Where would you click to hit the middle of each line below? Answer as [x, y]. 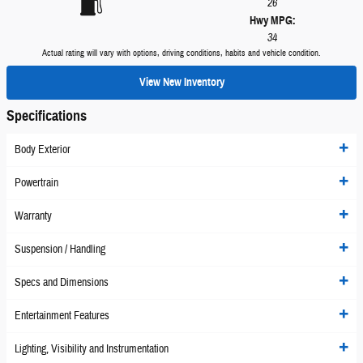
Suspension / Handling [60, 250]
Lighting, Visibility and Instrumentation [92, 350]
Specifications [47, 115]
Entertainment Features [62, 316]
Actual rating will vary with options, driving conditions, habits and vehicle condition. [181, 53]
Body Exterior [43, 150]
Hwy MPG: [272, 21]
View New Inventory [181, 83]
